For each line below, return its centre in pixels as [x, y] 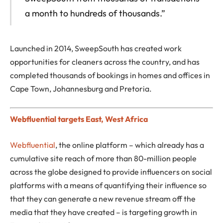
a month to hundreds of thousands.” [95, 13]
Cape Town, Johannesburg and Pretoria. [81, 88]
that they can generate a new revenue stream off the [103, 198]
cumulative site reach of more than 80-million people [103, 158]
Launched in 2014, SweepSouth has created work [96, 48]
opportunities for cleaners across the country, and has [105, 61]
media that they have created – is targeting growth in [104, 212]
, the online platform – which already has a [130, 145]
